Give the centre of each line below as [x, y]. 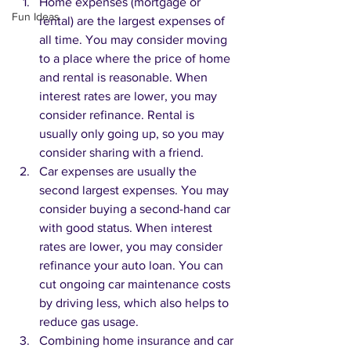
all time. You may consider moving [135, 40]
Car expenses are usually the [119, 172]
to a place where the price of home [136, 59]
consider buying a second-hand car [136, 209]
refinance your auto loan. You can [133, 266]
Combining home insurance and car [138, 341]
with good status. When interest [127, 228]
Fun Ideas [36, 16]
